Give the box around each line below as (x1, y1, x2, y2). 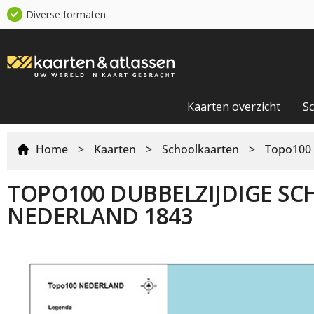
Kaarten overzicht (198, 98, 285, 114)
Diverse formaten (25, 8, 102, 21)
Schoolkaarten (162, 141, 239, 157)
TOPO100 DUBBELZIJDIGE (7, 177, 288, 208)
